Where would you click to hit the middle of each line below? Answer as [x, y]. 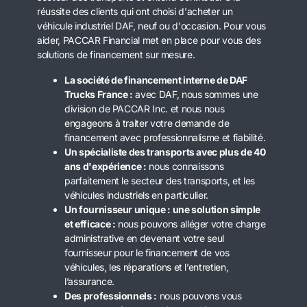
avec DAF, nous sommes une [195, 94]
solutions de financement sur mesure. [116, 54]
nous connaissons [185, 166]
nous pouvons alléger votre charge [191, 223]
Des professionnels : [111, 295]
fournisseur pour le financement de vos [147, 252]
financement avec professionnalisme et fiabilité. [165, 137]
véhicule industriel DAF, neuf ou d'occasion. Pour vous [152, 25]
